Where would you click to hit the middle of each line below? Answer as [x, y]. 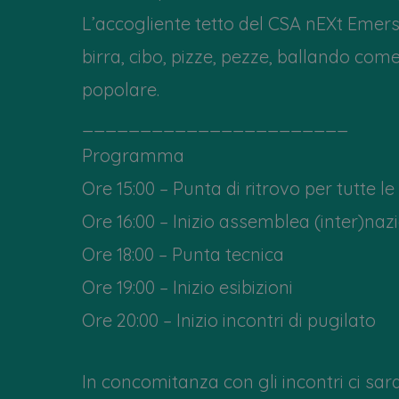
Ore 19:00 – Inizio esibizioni [187, 287]
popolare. [121, 89]
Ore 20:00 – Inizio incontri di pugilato [229, 320]
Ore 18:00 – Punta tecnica [183, 254]
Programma [133, 155]
